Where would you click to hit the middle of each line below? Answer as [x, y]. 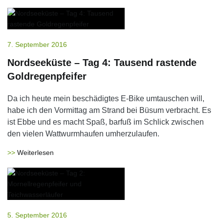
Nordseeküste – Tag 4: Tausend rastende [102, 63]
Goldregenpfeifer [47, 76]
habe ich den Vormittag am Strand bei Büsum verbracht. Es [109, 110]
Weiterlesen [35, 153]
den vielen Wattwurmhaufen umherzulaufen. [83, 134]
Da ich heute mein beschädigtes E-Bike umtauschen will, [106, 99]
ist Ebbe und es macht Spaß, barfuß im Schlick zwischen [106, 122]
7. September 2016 [37, 44]
